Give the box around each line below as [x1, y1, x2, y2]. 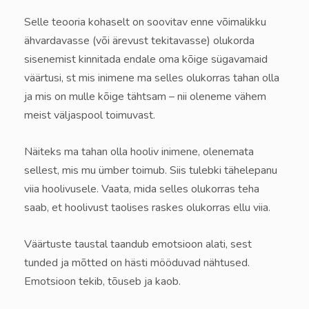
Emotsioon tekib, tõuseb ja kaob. [24, 274, 181, 290]
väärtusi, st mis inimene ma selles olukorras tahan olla [24, 70, 279, 86]
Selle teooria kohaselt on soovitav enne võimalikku [24, 14, 266, 30]
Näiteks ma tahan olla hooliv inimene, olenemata [24, 144, 254, 160]
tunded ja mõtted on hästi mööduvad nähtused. [24, 255, 250, 271]
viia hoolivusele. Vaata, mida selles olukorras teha [24, 181, 259, 197]
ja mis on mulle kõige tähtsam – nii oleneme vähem [24, 89, 266, 105]
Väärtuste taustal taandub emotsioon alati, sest [24, 237, 252, 252]
